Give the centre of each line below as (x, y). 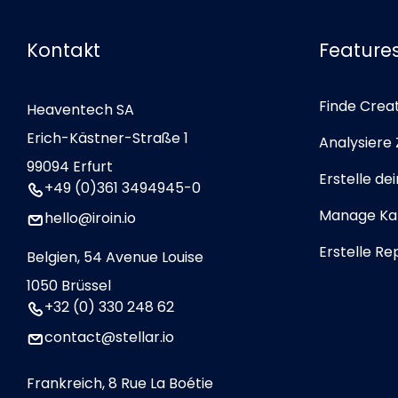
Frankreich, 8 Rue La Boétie (120, 383)
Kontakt (64, 50)
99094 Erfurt (70, 166)
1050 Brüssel (69, 285)
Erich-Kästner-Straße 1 (112, 138)
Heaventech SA (80, 109)
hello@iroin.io (90, 218)
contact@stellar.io (109, 337)
